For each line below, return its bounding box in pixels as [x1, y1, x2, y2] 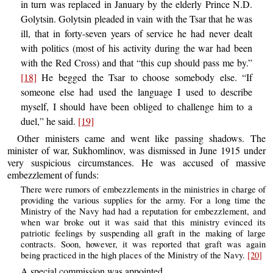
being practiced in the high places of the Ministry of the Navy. [20, 249, 247, 261]
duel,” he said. [20, 115, 78, 128]
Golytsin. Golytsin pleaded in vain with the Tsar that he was [20, 12, 253, 26]
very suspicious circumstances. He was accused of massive [7, 155, 266, 169]
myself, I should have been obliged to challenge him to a [20, 100, 253, 113]
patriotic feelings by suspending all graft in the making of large [20, 227, 266, 239]
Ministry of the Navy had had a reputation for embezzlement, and [20, 205, 266, 218]
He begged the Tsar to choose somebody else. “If [36, 71, 253, 84]
